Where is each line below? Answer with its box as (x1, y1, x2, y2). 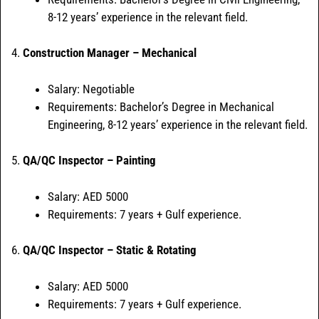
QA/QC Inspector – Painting (23, 153, 156, 168)
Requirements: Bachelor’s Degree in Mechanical (48, 99, 274, 114)
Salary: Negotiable (48, 81, 135, 96)
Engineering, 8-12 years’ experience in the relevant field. (48, 117, 308, 132)
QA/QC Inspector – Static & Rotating (23, 243, 197, 258)
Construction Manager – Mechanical (23, 46, 197, 61)
